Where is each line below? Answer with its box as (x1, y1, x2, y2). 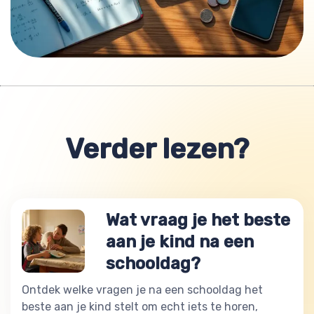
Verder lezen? (65, 132, 249, 165)
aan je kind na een (106, 231, 254, 252)
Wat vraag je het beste (106, 210, 290, 230)
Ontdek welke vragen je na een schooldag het (22, 282, 263, 296)
